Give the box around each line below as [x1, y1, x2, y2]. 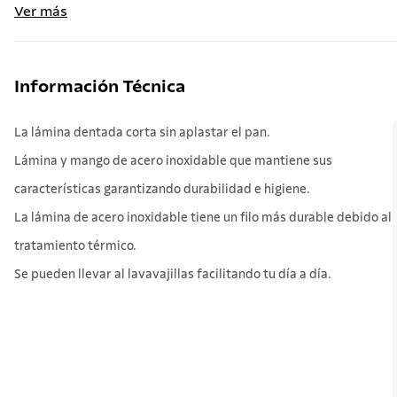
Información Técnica [14, 78, 185, 96]
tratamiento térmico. [14, 240, 136, 253]
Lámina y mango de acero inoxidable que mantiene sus [14, 155, 332, 167]
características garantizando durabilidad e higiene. [14, 183, 310, 196]
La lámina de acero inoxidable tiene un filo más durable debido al [14, 212, 392, 224]
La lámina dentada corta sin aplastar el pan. [14, 127, 270, 139]
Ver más [14, 4, 67, 19]
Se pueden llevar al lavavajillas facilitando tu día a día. [14, 269, 331, 281]
